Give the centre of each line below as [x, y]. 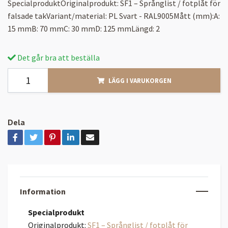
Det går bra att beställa [58, 57]
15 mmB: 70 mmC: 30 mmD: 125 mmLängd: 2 [84, 28]
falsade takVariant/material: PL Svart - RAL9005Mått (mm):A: [114, 16]
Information [43, 191]
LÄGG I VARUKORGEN [140, 80]
